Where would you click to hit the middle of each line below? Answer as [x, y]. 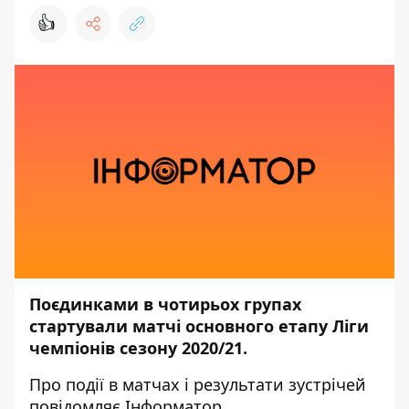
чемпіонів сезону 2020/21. [138, 348]
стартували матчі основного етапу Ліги [199, 326]
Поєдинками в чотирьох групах [165, 304]
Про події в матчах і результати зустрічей [198, 384]
